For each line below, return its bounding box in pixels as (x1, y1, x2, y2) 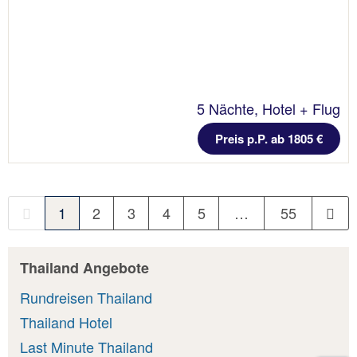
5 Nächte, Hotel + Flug (197, 97, 340, 119)
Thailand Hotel (20, 312, 112, 333)
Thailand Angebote (20, 257, 149, 278)
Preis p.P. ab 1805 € (215, 129, 323, 147)
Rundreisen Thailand (20, 287, 152, 308)
